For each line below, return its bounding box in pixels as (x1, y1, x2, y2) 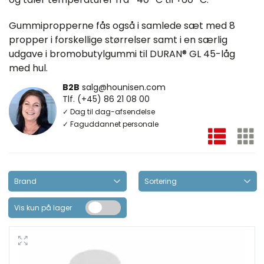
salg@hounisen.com (82, 81, 166, 93)
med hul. (9, 61, 48, 75)
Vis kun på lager (14, 202, 72, 213)
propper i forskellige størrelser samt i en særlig (9, 33, 227, 47)
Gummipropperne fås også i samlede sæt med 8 (9, 19, 235, 32)
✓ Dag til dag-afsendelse (62, 106, 155, 116)
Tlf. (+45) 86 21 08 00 (62, 93, 150, 104)
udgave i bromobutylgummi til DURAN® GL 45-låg (9, 47, 235, 61)
